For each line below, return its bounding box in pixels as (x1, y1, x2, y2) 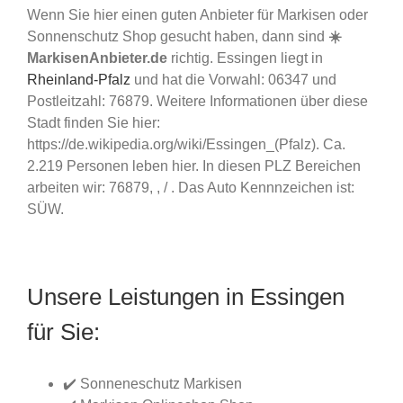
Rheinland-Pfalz (27, 71, 130, 87)
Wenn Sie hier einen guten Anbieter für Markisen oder (27, 6, 368, 22)
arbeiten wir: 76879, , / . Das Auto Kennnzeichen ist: (27, 179, 354, 195)
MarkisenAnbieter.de (27, 49, 167, 66)
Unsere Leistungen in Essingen (27, 282, 345, 310)
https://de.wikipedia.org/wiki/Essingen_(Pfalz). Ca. (27, 136, 345, 152)
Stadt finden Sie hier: (27, 114, 160, 130)
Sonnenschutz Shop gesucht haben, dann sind (27, 28, 328, 44)
